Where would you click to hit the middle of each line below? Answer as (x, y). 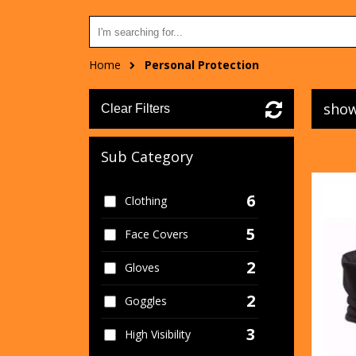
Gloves (142, 267)
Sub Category (147, 157)
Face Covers (156, 234)
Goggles (145, 301)
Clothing (145, 201)
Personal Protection (202, 65)
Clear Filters (135, 108)
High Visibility (157, 334)
